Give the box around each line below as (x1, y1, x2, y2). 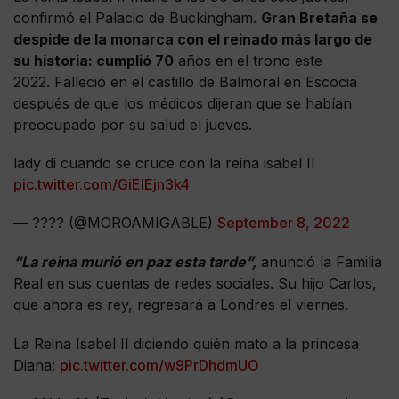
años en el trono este (174, 52, 322, 70)
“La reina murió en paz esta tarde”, (13, 253, 256, 272)
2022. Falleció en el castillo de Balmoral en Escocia (13, 73, 357, 92)
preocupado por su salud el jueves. (13, 116, 252, 134)
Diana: (13, 355, 60, 374)
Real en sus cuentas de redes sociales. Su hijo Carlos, (13, 274, 377, 293)
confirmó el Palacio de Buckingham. (13, 9, 261, 28)
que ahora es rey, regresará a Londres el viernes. (13, 296, 348, 314)
